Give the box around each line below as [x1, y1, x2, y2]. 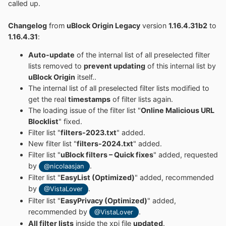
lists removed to [28, 62, 84, 71]
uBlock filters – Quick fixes [61, 150, 153, 159]
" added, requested [153, 150, 218, 159]
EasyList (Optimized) [61, 173, 135, 182]
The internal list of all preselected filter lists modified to [28, 84, 209, 93]
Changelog [8, 21, 47, 30]
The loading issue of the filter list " [28, 106, 141, 115]
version [140, 21, 168, 30]
